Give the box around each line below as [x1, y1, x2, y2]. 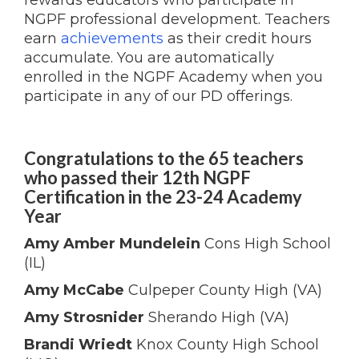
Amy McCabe [24, 281, 124, 299]
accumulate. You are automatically [24, 49, 274, 67]
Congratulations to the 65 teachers [24, 147, 304, 169]
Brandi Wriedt [24, 336, 132, 353]
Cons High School [200, 235, 331, 252]
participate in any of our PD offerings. [24, 87, 292, 105]
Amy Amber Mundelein [24, 235, 200, 252]
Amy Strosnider [24, 309, 144, 326]
